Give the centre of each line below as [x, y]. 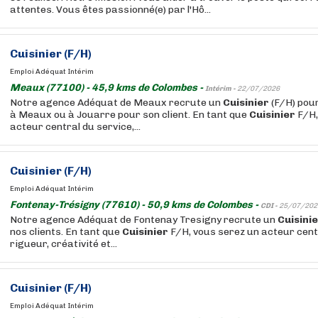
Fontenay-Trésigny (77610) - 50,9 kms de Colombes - [135, 205]
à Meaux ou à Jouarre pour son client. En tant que [130, 115]
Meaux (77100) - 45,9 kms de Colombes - [108, 88]
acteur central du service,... [75, 127]
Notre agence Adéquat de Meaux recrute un [116, 103]
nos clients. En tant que [66, 232]
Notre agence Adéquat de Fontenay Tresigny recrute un [144, 220]
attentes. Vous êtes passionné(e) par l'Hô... [110, 10]
